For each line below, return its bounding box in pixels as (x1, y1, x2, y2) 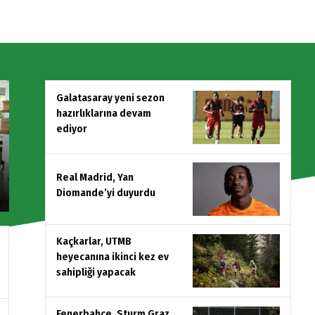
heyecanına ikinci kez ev (56, 250, 169, 263)
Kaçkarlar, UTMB (56, 234, 131, 247)
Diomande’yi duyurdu (56, 186, 155, 199)
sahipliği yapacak (56, 265, 136, 278)
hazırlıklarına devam (56, 106, 151, 120)
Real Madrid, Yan (56, 170, 134, 184)
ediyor (56, 122, 87, 135)
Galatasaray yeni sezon (56, 91, 165, 104)
